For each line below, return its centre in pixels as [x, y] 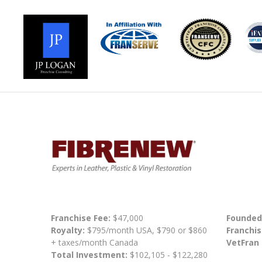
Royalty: [68, 230]
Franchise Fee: [82, 218]
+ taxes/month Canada [94, 242]
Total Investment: [90, 254]
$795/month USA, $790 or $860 [146, 230]
